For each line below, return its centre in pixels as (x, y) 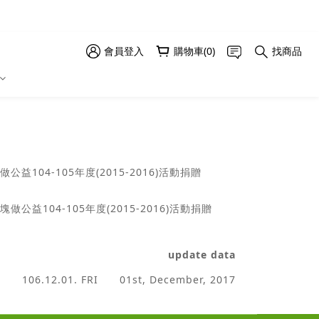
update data (202, 254)
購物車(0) (194, 51)
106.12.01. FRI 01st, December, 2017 (129, 279)
